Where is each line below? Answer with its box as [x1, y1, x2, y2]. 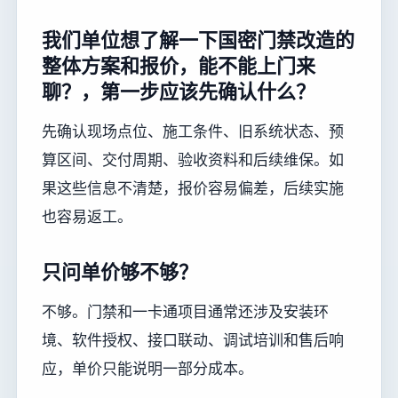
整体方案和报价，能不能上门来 [42, 53, 315, 77]
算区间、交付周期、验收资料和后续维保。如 [42, 150, 344, 169]
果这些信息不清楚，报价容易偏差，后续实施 [42, 179, 344, 197]
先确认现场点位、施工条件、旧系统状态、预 [42, 122, 344, 140]
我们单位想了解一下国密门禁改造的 [42, 28, 354, 52]
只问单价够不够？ [42, 259, 198, 283]
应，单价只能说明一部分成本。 [42, 360, 253, 378]
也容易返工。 [42, 207, 132, 226]
